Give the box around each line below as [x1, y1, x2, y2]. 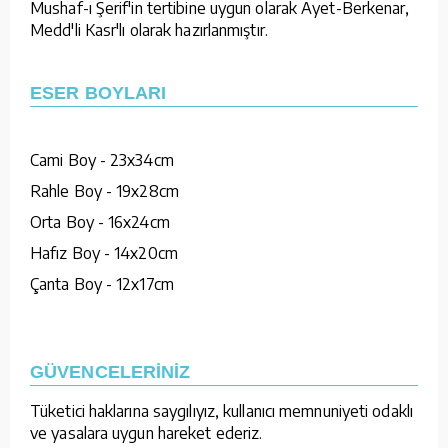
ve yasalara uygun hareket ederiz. [30, 422, 263, 443]
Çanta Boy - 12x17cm [30, 273, 174, 294]
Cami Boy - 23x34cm [30, 149, 174, 170]
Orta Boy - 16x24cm [30, 211, 170, 232]
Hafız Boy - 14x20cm [30, 242, 178, 263]
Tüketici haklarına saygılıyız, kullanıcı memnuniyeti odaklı [30, 400, 413, 421]
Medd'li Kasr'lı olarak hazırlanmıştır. [30, 19, 268, 40]
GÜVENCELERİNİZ [30, 361, 191, 382]
